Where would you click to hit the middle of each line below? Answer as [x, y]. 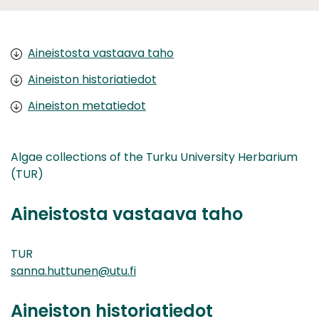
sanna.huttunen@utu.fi [73, 271]
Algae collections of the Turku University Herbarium [154, 157]
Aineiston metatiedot [87, 105]
